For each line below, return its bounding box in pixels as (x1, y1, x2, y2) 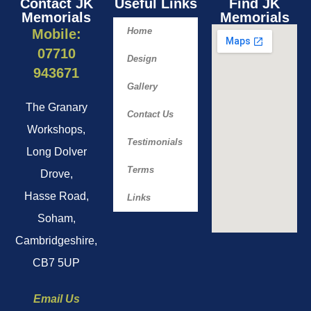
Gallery (126, 81, 158, 92)
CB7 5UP (33, 256, 81, 269)
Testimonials (126, 136, 183, 147)
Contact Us (126, 108, 174, 119)
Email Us (33, 292, 80, 305)
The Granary (25, 101, 87, 113)
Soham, (37, 212, 76, 224)
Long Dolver (26, 145, 87, 158)
